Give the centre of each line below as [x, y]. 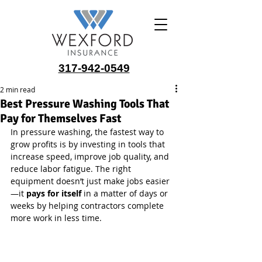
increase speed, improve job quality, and [91, 156]
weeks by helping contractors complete [88, 206]
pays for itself [54, 193]
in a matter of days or [126, 193]
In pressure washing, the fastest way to [88, 132]
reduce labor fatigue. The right [72, 169]
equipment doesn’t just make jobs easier [90, 181]
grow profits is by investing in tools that [89, 144]
